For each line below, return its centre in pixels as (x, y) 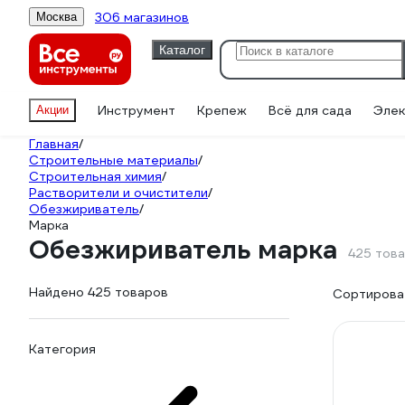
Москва (57, 17)
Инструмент (137, 110)
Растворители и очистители (118, 193)
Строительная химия (95, 176)
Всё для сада (310, 110)
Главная (54, 144)
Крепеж (222, 110)
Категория (62, 349)
